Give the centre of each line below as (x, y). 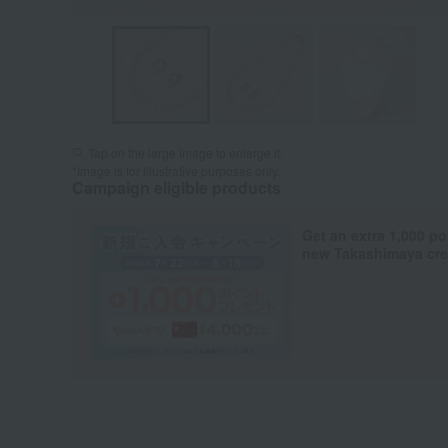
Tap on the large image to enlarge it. (185, 152)
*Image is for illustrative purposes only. (176, 170)
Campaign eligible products (176, 187)
